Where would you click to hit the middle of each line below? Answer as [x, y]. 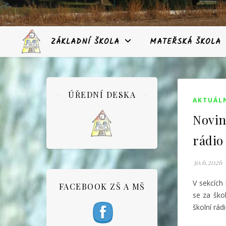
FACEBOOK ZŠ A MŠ [102, 186]
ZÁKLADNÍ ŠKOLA [85, 42]
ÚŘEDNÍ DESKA [102, 95]
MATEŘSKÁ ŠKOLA [185, 42]
